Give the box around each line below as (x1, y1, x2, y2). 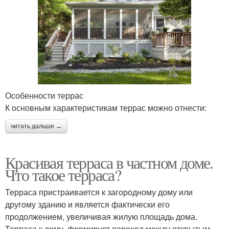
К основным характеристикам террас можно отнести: (5, 102, 207, 114)
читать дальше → (11, 123, 62, 130)
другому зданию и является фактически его (5, 198, 170, 211)
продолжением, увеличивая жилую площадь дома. (5, 211, 197, 223)
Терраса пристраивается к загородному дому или (5, 186, 193, 198)
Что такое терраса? (5, 164, 121, 186)
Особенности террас (5, 89, 83, 102)
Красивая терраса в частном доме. (5, 151, 213, 174)
